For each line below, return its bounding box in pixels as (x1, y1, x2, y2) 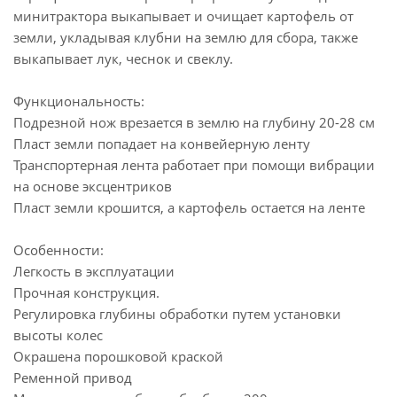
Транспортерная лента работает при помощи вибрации (13, 156, 375, 174)
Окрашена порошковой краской (13, 347, 223, 365)
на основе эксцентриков (13, 177, 172, 195)
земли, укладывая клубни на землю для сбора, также (13, 28, 358, 46)
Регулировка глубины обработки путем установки (13, 305, 341, 323)
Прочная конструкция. (13, 284, 160, 301)
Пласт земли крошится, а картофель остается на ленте (13, 198, 365, 216)
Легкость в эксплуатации (13, 262, 175, 280)
